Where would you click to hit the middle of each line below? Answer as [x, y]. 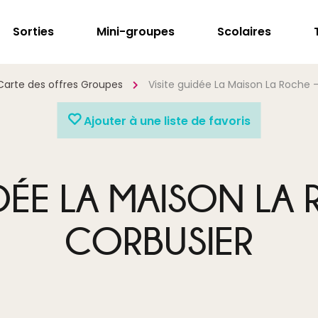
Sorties [33, 32]
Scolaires [244, 32]
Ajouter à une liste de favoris [165, 121]
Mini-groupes [136, 32]
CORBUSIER [159, 241]
